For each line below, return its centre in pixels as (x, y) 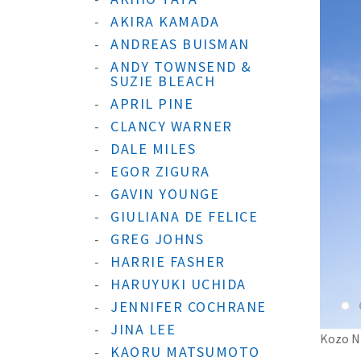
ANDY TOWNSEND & (181, 66)
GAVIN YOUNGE (165, 194)
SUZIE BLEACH (163, 81)
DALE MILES (153, 149)
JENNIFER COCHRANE (189, 307)
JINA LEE (143, 329)
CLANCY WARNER (172, 126)
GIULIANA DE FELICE (184, 216)
